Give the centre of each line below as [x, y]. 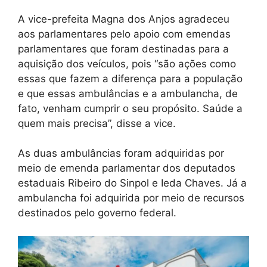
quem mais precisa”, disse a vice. [97, 123]
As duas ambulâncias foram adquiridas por [121, 153]
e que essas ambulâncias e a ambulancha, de [128, 93]
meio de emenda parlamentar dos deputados [127, 168]
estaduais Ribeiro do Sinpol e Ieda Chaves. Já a [132, 183]
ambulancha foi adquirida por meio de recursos [131, 198]
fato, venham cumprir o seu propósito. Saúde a [130, 108]
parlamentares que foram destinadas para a [123, 49]
